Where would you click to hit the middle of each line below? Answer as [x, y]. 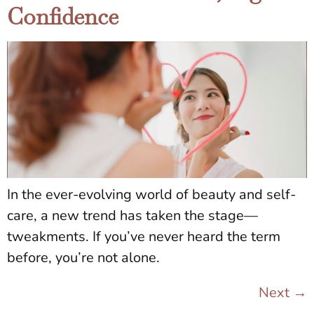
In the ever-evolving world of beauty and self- [151, 195]
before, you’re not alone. [83, 258]
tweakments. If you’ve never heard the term [144, 237]
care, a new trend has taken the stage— [132, 216]
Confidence [63, 17]
